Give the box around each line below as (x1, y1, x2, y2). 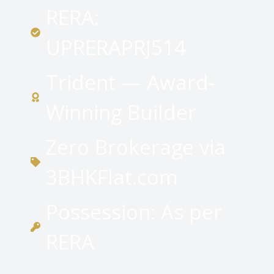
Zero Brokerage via (46, 133, 226, 161)
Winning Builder (46, 98, 196, 127)
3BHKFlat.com (46, 163, 178, 191)
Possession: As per (46, 198, 222, 226)
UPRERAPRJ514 (46, 34, 186, 62)
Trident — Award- (46, 68, 215, 97)
